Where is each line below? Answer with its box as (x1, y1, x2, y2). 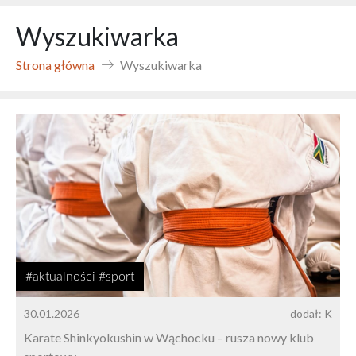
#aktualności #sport (25, 269, 134, 283)
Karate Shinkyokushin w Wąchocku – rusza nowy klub (24, 329, 314, 345)
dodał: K (290, 306, 332, 320)
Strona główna (16, 57, 95, 72)
